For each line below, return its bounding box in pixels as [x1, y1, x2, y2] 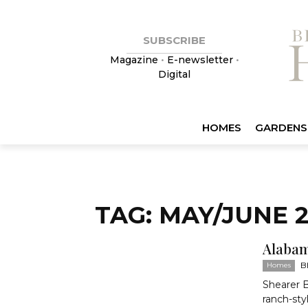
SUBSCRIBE [143, 34, 206, 47]
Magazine [109, 54, 161, 66]
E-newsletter [166, 54, 233, 66]
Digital [158, 68, 190, 80]
